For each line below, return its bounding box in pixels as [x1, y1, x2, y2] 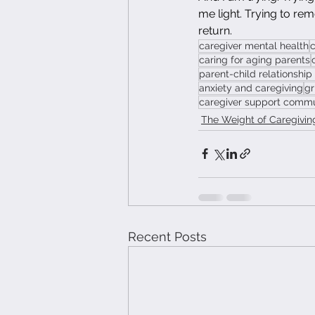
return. [198, 23, 232, 37]
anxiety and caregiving [199, 82, 303, 94]
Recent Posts [128, 229, 207, 244]
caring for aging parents [199, 53, 310, 65]
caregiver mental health [199, 39, 309, 51]
